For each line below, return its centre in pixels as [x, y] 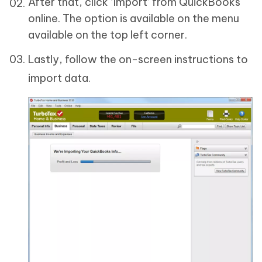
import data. [59, 78]
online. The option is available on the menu [134, 18]
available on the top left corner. [108, 35]
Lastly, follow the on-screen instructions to [138, 59]
